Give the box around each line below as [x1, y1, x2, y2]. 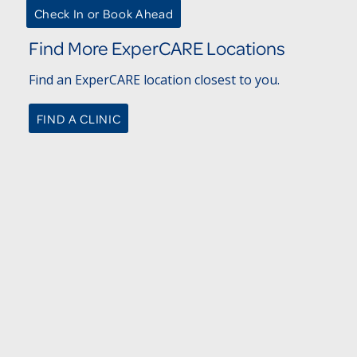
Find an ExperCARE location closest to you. [28, 71, 280, 89]
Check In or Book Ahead [33, 4, 174, 22]
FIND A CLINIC [36, 109, 121, 127]
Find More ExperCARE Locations [28, 34, 285, 61]
